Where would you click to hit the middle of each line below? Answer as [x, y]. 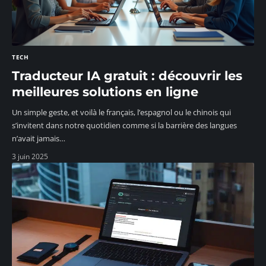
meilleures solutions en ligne [105, 91]
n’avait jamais [36, 138]
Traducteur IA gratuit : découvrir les [127, 75]
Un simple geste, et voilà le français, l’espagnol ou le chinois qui [121, 112]
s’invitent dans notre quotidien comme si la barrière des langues [124, 125]
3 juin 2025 [30, 156]
